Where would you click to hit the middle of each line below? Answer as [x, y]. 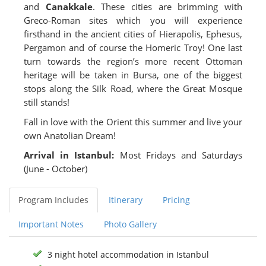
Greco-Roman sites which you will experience [133, 20]
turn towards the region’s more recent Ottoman [133, 61]
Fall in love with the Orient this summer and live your [133, 122]
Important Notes [51, 224]
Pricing [176, 199]
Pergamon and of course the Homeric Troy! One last [133, 47]
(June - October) [56, 169]
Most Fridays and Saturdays [178, 155]
